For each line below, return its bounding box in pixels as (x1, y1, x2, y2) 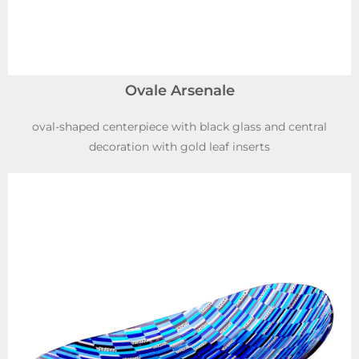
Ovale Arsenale (124, 81, 235, 99)
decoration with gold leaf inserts (89, 139, 270, 154)
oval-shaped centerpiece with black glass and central (32, 119, 327, 134)
